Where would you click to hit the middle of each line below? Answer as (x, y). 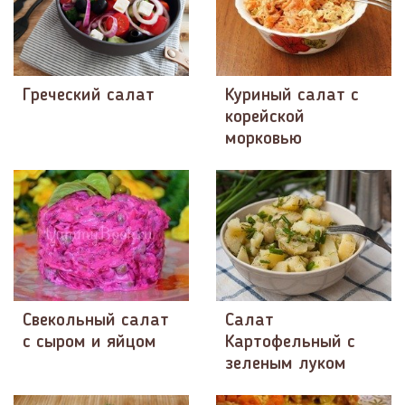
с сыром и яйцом (89, 342)
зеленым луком (286, 364)
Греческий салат (89, 95)
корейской (265, 117)
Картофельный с (290, 342)
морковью (264, 139)
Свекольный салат (96, 320)
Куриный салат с (292, 95)
